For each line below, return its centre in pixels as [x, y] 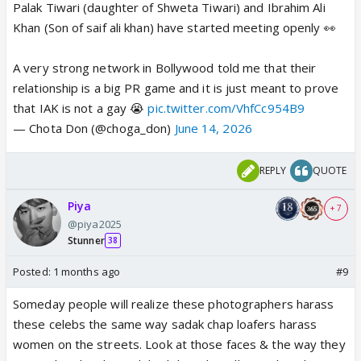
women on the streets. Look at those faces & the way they [179, 344]
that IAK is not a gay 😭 [81, 108]
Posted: [33, 271]
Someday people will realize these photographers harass [174, 303]
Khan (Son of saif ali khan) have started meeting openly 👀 [174, 27]
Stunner [86, 240]
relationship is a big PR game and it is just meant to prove [176, 87]
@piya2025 [95, 224]
